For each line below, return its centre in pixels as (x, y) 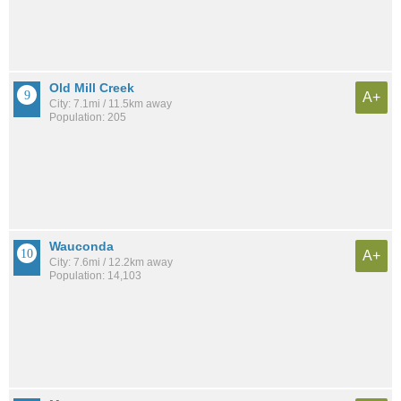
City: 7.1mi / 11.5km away (111, 103)
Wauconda (81, 246)
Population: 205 (88, 117)
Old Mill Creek (92, 87)
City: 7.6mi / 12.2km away (111, 262)
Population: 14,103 (95, 275)
